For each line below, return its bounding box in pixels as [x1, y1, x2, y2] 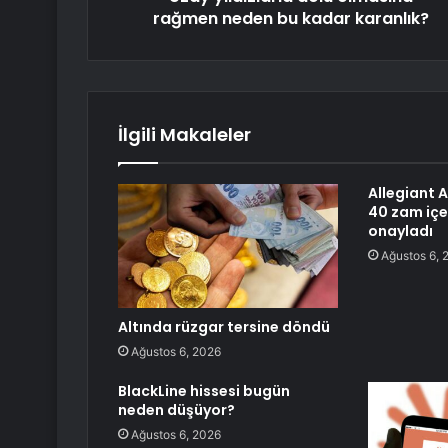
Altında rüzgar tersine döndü [118, 317, 330, 338]
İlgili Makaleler [118, 122, 251, 148]
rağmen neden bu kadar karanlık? [152, 7, 429, 31]
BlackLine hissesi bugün [118, 381, 290, 402]
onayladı [367, 221, 433, 242]
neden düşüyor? [118, 400, 235, 421]
